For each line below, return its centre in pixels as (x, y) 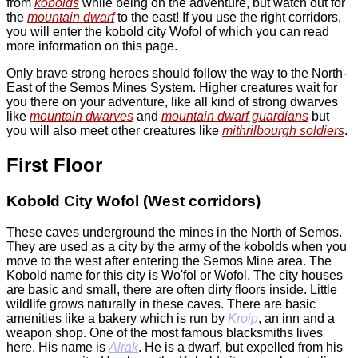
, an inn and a (296, 318)
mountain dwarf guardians (235, 117)
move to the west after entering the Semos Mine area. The (169, 261)
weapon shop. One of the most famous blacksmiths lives (165, 332)
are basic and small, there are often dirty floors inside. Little (172, 289)
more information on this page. (92, 46)
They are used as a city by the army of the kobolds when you (177, 246)
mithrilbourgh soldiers (283, 131)
